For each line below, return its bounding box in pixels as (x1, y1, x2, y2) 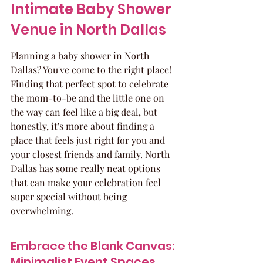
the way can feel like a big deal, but (11, 106, 160, 118)
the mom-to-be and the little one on (11, 92, 167, 104)
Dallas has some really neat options (11, 162, 163, 174)
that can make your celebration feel (11, 176, 163, 188)
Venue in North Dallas (11, 20, 166, 39)
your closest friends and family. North (11, 148, 172, 160)
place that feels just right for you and (11, 134, 167, 146)
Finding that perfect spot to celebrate (11, 77, 171, 90)
